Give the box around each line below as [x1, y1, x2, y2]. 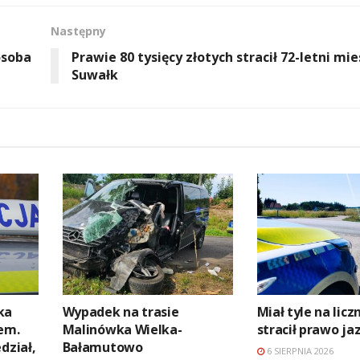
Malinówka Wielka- [62, 321, 182, 339]
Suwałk [71, 65, 118, 84]
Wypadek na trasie [62, 303, 179, 321]
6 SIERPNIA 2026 [264, 345, 333, 358]
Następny [50, 22, 106, 39]
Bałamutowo [62, 338, 143, 357]
